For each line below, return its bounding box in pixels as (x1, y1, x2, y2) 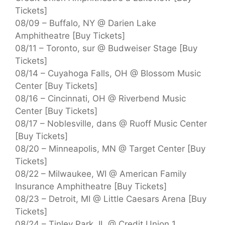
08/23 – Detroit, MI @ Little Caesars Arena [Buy (15, 193, 206, 204)
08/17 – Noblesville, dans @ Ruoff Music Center (15, 118, 207, 129)
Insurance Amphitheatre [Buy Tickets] (15, 181, 167, 191)
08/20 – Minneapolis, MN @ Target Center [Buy (15, 143, 205, 154)
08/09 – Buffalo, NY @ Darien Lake (15, 18, 156, 28)
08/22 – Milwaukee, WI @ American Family (15, 168, 186, 179)
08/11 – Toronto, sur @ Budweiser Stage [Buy (15, 43, 197, 53)
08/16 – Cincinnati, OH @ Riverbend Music (15, 93, 186, 103)
